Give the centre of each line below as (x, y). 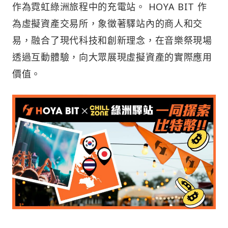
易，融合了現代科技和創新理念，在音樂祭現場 (112, 40)
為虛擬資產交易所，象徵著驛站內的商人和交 (108, 24)
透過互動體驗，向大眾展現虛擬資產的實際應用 (112, 57)
